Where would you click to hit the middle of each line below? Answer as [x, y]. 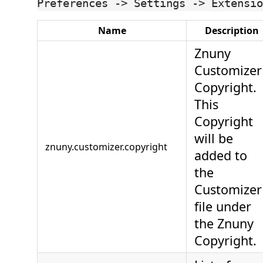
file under [223, 207]
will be [214, 139]
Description [232, 31]
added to [221, 156]
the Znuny [224, 224]
